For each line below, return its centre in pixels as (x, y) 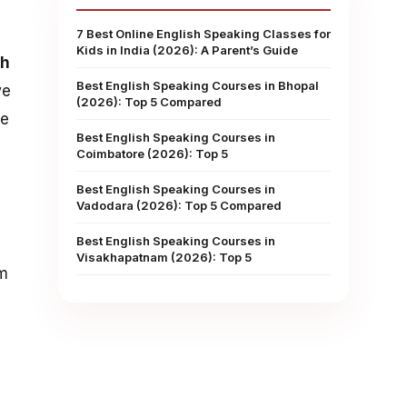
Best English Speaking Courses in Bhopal (198, 85)
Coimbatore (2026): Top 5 (152, 154)
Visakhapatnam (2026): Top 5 (164, 257)
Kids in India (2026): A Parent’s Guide (187, 50)
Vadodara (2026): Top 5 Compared (179, 205)
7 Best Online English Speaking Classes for (203, 34)
